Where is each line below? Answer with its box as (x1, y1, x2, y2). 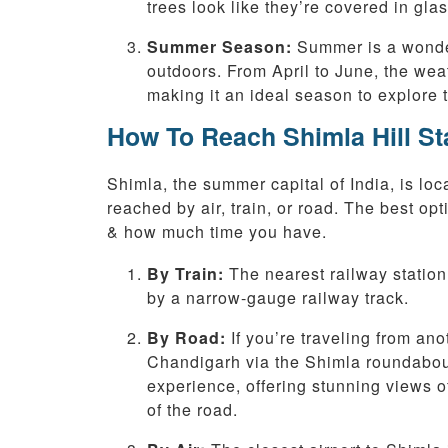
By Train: (147, 262, 224, 286)
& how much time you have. (107, 220, 327, 244)
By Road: (147, 326, 226, 350)
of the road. (147, 398, 238, 422)
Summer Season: (147, 35, 292, 59)
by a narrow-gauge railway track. (147, 286, 409, 310)
